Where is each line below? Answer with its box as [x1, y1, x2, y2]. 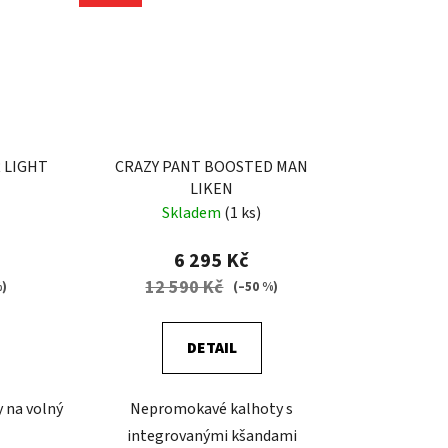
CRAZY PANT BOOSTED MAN [115, 155, 309, 178]
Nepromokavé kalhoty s [130, 397, 294, 420]
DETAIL [186, 336, 237, 359]
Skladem [162, 201, 225, 224]
